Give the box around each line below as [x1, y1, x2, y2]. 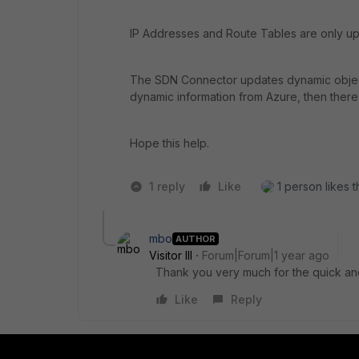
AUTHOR [175, 232, 216, 244]
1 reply [149, 179, 185, 193]
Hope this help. [130, 136, 209, 150]
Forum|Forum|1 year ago [202, 248, 329, 262]
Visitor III [149, 248, 192, 262]
